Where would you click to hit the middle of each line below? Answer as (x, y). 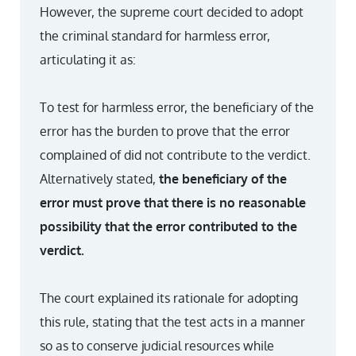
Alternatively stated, (99, 179)
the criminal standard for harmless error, (155, 36)
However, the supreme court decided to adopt (172, 12)
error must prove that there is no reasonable (173, 203)
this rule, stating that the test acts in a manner (172, 322)
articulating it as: (88, 60)
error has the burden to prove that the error (165, 131)
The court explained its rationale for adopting (169, 298)
